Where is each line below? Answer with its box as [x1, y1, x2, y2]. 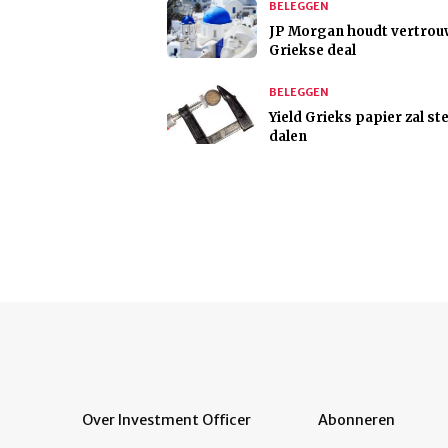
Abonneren [318, 411, 395, 430]
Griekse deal [269, 42, 356, 60]
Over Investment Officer [82, 411, 251, 430]
